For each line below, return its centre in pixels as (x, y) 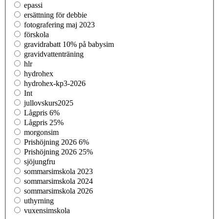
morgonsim (41, 132)
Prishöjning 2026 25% (58, 152)
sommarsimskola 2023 (58, 171)
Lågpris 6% (42, 112)
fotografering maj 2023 (59, 24)
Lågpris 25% (44, 122)
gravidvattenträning (54, 54)
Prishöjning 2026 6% (56, 142)
